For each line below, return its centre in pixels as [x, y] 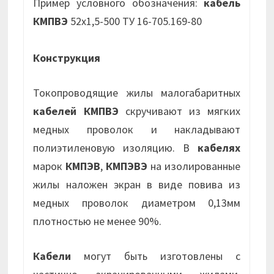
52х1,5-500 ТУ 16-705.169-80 [135, 21]
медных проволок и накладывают [137, 130]
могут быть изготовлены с [156, 256]
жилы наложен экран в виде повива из [137, 185]
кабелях [219, 148]
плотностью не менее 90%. [98, 221]
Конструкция [67, 58]
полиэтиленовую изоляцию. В [116, 148]
